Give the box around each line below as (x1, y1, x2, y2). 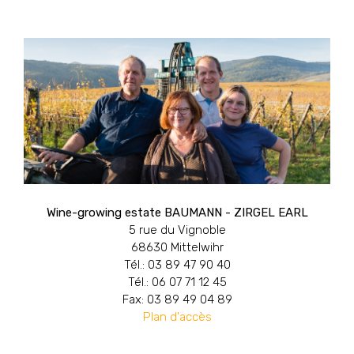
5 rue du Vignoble (128, 223, 226, 238)
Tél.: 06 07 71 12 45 (127, 275, 227, 290)
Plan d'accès (142, 310, 212, 325)
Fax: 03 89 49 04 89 (122, 292, 232, 307)
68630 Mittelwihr (130, 240, 224, 255)
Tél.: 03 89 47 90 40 (123, 258, 231, 273)
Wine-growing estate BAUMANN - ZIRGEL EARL (46, 205, 308, 220)
